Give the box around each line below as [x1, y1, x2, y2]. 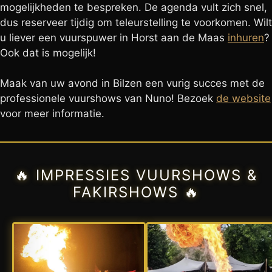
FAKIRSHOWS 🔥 [72, 183, 200, 201]
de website [216, 92, 271, 104]
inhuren [228, 31, 264, 44]
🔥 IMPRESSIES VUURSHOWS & [15, 166, 257, 184]
